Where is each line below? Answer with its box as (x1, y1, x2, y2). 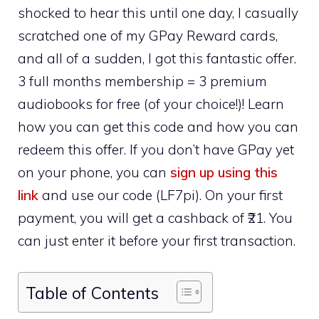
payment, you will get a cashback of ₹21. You (18, 209, 293, 226)
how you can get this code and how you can (18, 117, 298, 135)
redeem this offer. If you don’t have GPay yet (18, 140, 294, 158)
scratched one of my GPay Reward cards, (18, 26, 278, 44)
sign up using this (170, 163, 278, 181)
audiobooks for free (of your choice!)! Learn (18, 95, 284, 113)
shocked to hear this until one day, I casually (18, 4, 298, 21)
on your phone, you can (18, 163, 170, 181)
